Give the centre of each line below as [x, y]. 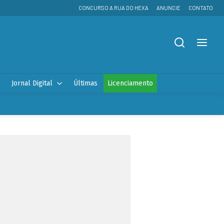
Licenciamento [130, 83]
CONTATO [201, 8]
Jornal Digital [32, 83]
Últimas [85, 83]
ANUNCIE [168, 8]
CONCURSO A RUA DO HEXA [113, 8]
